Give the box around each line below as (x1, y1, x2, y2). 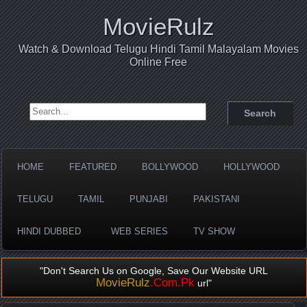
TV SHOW (193, 225, 236, 236)
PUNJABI (130, 193, 169, 204)
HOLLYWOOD (223, 161, 280, 172)
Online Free (130, 56, 188, 68)
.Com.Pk (150, 275, 195, 289)
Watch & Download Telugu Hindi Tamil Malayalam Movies (18, 43, 299, 55)
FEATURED (69, 161, 117, 172)
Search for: (29, 103, 77, 115)
